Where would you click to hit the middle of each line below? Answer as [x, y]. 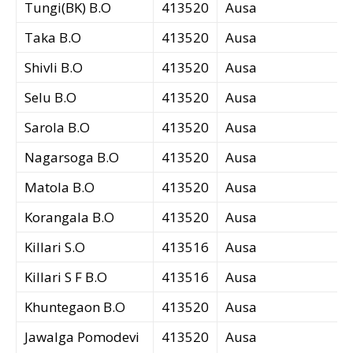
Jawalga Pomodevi [82, 337]
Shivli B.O [54, 68]
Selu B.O [50, 98]
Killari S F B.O [66, 277]
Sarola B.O [57, 128]
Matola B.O [59, 188]
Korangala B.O [69, 217]
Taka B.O [53, 38]
